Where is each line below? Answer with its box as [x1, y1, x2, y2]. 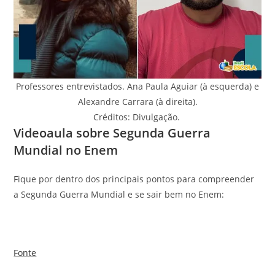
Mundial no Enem [14, 141, 122, 158]
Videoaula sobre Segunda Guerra [14, 124, 211, 141]
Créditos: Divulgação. [93, 110, 182, 123]
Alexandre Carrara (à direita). [77, 95, 198, 107]
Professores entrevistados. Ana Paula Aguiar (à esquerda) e [16, 80, 259, 92]
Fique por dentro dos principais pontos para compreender [14, 172, 255, 185]
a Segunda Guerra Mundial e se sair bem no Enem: [14, 188, 225, 200]
